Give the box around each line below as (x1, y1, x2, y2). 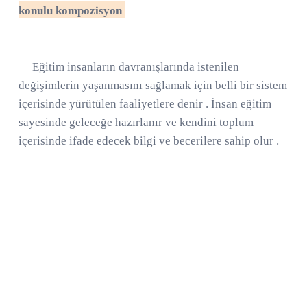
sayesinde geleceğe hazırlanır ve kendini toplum (19, 115, 254, 129)
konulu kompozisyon (19, 3, 125, 17)
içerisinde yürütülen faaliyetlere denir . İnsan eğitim (19, 97, 271, 110)
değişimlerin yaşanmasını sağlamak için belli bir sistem (19, 78, 287, 92)
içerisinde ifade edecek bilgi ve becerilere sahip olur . (19, 134, 279, 147)
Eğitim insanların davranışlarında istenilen (19, 60, 239, 73)
